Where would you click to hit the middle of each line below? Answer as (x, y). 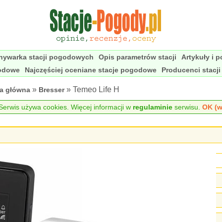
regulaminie (152, 107)
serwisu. (187, 107)
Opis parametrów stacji (138, 57)
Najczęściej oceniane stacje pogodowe (91, 70)
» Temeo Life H (92, 89)
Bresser (52, 90)
